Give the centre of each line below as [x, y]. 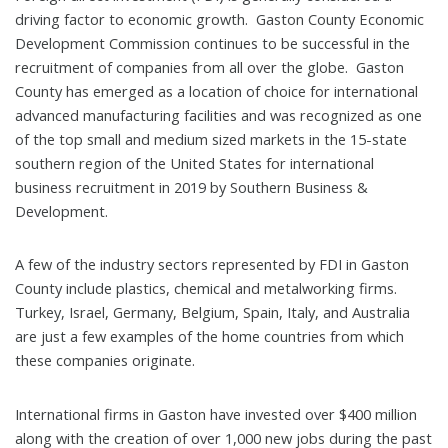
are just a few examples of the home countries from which [209, 336]
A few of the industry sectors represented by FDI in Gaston [211, 264]
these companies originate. [104, 360]
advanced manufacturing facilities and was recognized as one [218, 114]
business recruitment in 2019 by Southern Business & [191, 186]
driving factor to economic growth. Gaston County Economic [219, 18]
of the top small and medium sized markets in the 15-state [210, 138]
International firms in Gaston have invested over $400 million [215, 413]
